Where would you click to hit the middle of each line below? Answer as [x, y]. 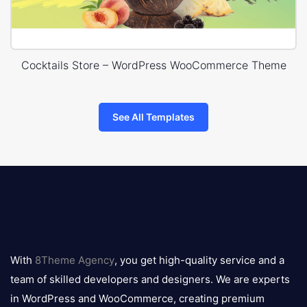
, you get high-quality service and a [199, 260]
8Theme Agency [75, 260]
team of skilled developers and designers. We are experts [150, 280]
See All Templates [153, 117]
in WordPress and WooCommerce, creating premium [137, 299]
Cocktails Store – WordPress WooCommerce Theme [153, 65]
